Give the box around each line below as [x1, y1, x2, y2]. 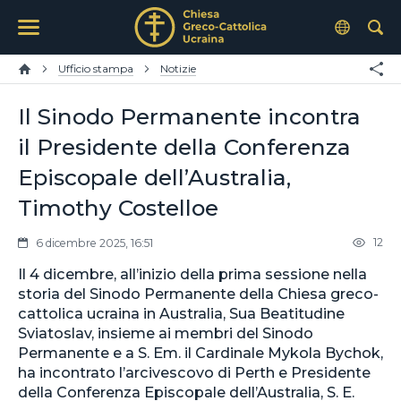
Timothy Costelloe [18, 194, 218, 221]
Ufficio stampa [58, 62, 133, 75]
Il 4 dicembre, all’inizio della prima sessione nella [18, 264, 367, 283]
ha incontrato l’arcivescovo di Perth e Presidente [18, 363, 371, 381]
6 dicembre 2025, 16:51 [36, 235, 153, 250]
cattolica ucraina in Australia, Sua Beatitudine [18, 303, 345, 322]
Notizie [160, 62, 196, 75]
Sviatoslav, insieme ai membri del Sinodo [18, 323, 313, 342]
